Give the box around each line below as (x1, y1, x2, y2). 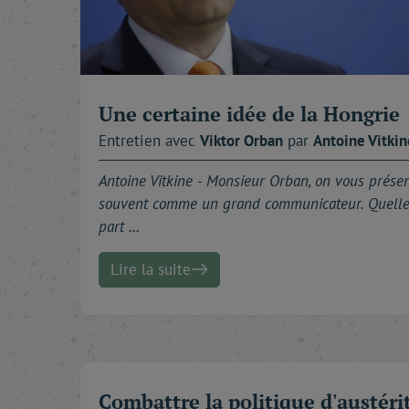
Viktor (200, 130, 244, 151)
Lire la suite (110, 258, 191, 279)
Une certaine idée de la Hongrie (99, 100, 400, 127)
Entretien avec (99, 130, 200, 151)
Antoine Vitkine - (99, 170, 206, 191)
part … (99, 215, 140, 236)
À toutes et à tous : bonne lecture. (89, 2, 317, 22)
